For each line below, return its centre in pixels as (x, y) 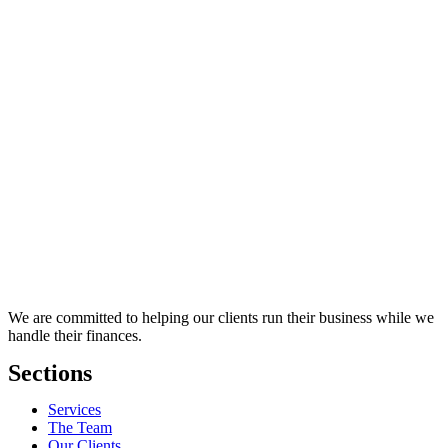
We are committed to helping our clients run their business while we (221, 317)
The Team (80, 427)
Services (74, 409)
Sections (50, 372)
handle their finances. (75, 335)
